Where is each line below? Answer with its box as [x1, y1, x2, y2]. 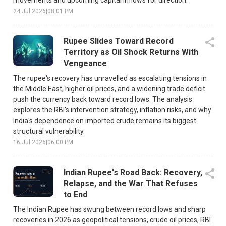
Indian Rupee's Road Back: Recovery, [64, 167, 202, 177]
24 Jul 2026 [13, 7, 46, 15]
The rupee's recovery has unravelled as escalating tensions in [13, 74, 207, 82]
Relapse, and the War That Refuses [64, 178, 198, 188]
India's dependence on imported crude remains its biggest [13, 116, 196, 125]
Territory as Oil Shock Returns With [64, 47, 198, 57]
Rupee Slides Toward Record [64, 36, 174, 46]
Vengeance [64, 58, 107, 68]
